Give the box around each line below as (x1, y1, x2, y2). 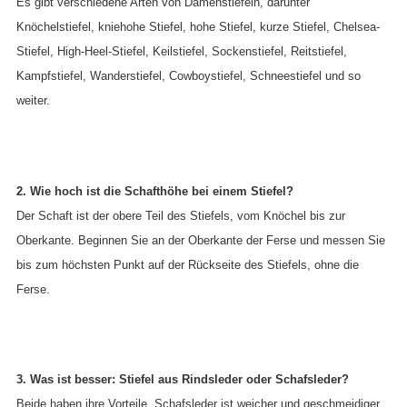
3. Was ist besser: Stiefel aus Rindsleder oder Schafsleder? (16, 372, 349, 387)
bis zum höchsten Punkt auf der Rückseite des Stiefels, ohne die (16, 257, 359, 272)
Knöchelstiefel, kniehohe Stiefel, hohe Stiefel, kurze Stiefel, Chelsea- (16, 20, 380, 35)
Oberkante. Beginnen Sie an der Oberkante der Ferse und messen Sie (16, 233, 385, 247)
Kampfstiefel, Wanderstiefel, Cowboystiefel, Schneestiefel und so (16, 69, 361, 84)
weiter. (16, 94, 50, 108)
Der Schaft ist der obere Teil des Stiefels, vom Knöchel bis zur (16, 208, 345, 223)
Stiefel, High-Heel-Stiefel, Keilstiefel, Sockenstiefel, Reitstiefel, (16, 45, 347, 59)
